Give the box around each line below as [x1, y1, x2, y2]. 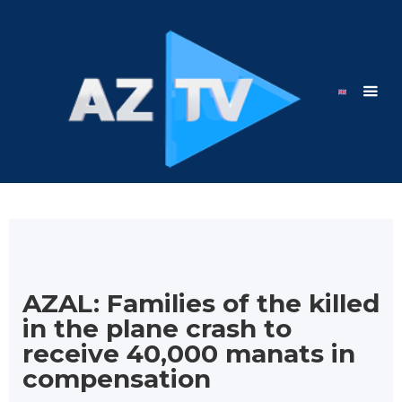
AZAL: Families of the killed [22, 288, 380, 319]
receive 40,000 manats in [22, 338, 355, 370]
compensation [22, 363, 211, 395]
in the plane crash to [22, 313, 292, 345]
